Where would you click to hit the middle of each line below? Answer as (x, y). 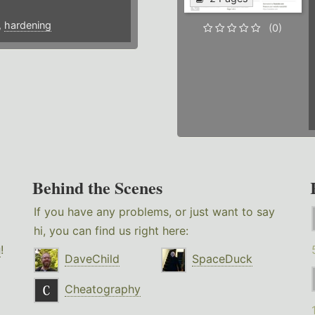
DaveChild (92, 259)
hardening (27, 25)
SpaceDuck (223, 259)
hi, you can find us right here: (111, 231)
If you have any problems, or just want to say (155, 212)
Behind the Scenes (98, 188)
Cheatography (103, 289)
